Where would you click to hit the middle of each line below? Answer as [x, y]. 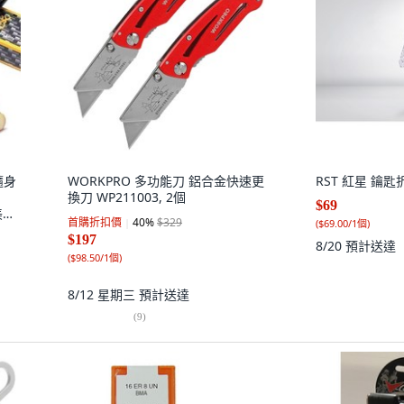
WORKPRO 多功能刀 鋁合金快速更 [166, 181]
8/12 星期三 [103, 294]
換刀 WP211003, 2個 [127, 197]
